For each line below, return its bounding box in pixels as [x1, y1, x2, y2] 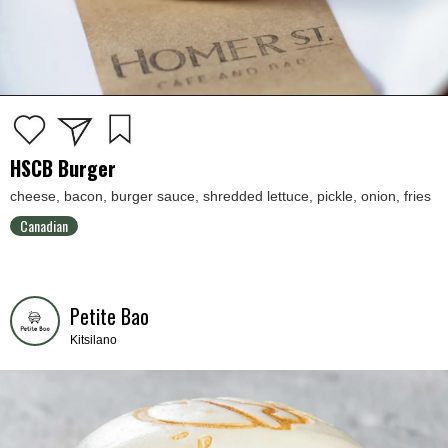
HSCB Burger [10, 153, 116, 184]
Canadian [20, 215, 68, 237]
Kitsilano [70, 333, 117, 348]
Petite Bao [70, 301, 149, 332]
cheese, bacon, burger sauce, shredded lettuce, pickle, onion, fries [10, 188, 431, 205]
